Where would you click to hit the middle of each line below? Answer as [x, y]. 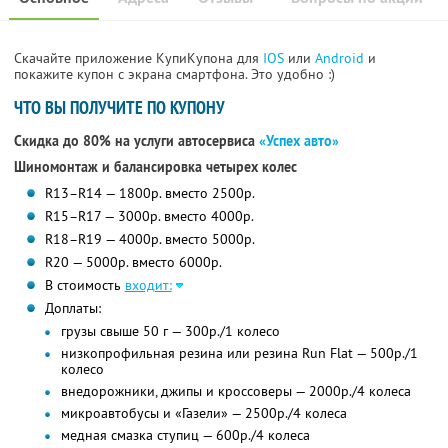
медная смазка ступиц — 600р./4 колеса [185, 435]
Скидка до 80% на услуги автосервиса [136, 141]
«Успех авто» [299, 141]
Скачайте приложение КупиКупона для [138, 58]
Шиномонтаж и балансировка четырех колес [155, 167]
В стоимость [84, 285]
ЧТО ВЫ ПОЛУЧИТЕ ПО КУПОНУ [119, 108]
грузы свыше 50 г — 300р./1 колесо [170, 331]
